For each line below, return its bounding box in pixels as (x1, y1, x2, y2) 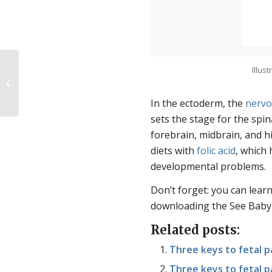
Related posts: (151, 222, 240, 238)
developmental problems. (151, 159, 267, 173)
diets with (151, 143, 197, 157)
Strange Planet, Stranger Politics (21, 77, 139, 88)
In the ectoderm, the (151, 96, 246, 110)
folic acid (197, 143, 236, 157)
